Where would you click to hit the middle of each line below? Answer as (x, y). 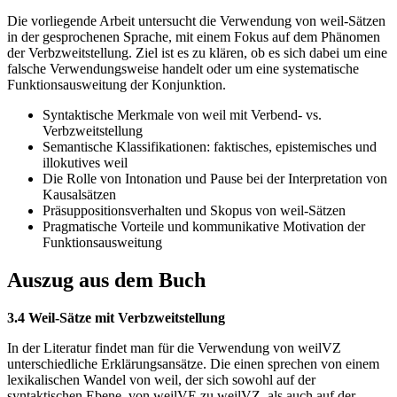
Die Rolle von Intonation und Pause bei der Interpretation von (215, 179)
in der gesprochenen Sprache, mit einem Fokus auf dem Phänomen (194, 37)
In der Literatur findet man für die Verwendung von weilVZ (174, 348)
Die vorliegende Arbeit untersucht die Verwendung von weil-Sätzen (196, 21)
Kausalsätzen (79, 195)
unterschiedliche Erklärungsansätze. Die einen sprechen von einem (193, 364)
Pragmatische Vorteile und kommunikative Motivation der (204, 227)
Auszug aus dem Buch (106, 280)
